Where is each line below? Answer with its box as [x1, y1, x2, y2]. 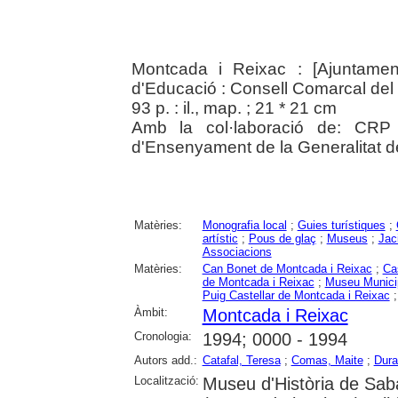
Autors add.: [133, 354, 197, 368]
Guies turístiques [297, 219, 386, 233]
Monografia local [202, 219, 287, 233]
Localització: [133, 374, 199, 388]
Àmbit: [133, 306, 168, 320]
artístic [202, 232, 238, 246]
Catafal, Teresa [202, 354, 281, 368]
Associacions [202, 245, 272, 259]
